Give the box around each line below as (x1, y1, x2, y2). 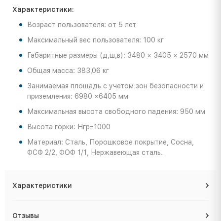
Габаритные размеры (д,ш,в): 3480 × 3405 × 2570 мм (27, 51, 209, 60)
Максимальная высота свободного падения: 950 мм (27, 108, 205, 116)
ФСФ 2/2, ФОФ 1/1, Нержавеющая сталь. (27, 148, 163, 157)
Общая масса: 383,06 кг (27, 67, 109, 75)
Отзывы (12, 212, 39, 220)
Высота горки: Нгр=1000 (27, 123, 110, 131)
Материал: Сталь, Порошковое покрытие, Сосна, (27, 138, 194, 147)
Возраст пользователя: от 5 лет (27, 21, 136, 29)
